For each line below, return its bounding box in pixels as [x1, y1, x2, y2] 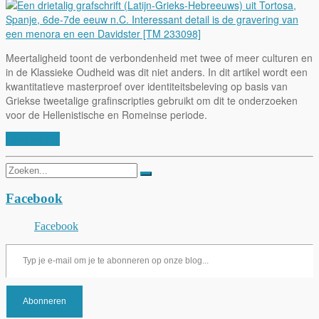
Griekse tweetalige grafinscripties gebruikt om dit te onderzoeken [6, 93, 298, 108]
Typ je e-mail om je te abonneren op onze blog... [5, 237, 33, 250]
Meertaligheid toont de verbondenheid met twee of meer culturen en [6, 50, 313, 65]
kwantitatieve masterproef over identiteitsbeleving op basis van [6, 78, 288, 93]
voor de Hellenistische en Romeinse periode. [6, 107, 207, 122]
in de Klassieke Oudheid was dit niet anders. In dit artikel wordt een [6, 64, 308, 79]
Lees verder [6, 131, 60, 146]
